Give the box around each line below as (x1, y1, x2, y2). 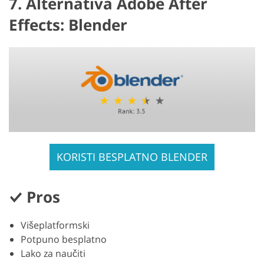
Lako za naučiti (21, 247, 85, 260)
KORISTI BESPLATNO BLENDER (57, 150, 207, 164)
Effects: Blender (9, 14, 127, 36)
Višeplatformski (21, 219, 90, 232)
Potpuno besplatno (21, 233, 107, 246)
